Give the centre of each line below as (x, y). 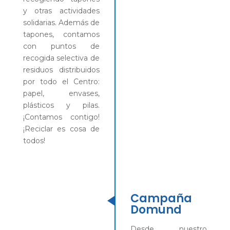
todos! (34, 140)
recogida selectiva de (61, 58)
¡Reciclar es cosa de (61, 129)
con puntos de (61, 46)
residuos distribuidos (61, 70)
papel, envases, (61, 93)
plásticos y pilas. (61, 105)
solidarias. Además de (61, 22)
